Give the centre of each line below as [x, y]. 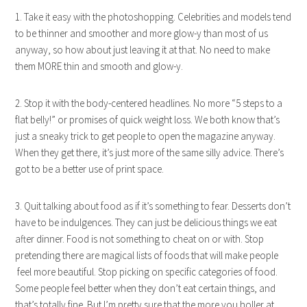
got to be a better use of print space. [90, 169]
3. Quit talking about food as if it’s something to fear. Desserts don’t [153, 206]
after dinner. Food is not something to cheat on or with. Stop [140, 238]
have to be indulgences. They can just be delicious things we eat [146, 222]
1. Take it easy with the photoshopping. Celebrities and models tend [153, 16]
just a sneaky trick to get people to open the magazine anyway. [146, 136]
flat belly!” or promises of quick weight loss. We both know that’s [148, 119]
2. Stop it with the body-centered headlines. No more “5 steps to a [149, 103]
